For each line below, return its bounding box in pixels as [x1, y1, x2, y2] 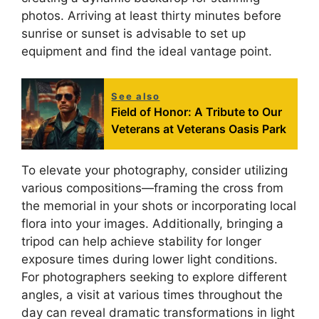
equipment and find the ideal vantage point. [21, 43, 272, 58]
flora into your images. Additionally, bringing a [21, 216, 283, 231]
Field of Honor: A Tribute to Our [111, 105, 283, 120]
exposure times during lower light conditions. [21, 252, 278, 267]
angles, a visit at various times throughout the [21, 288, 283, 303]
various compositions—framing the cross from [21, 181, 283, 196]
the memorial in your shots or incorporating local [21, 199, 296, 214]
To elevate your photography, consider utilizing [21, 163, 288, 178]
